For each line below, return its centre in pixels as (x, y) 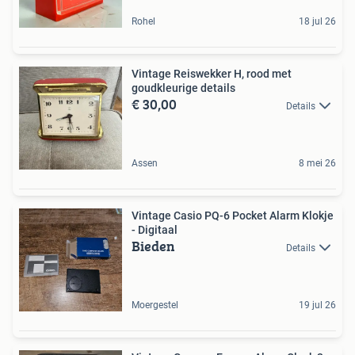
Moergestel (155, 305)
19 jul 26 (317, 305)
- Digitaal (155, 229)
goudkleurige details (183, 88)
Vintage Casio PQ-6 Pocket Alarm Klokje (233, 215)
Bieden (153, 246)
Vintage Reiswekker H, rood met (212, 73)
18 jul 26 (317, 21)
